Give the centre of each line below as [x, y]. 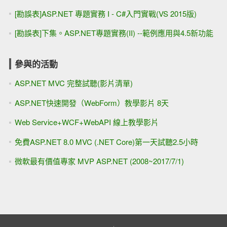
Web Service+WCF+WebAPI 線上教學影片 [86, 122]
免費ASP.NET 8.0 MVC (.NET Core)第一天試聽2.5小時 [106, 141]
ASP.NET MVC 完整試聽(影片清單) [73, 83]
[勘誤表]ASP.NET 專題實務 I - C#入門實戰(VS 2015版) [105, 13]
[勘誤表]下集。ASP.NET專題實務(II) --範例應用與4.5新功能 [114, 33]
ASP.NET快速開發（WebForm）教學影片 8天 [91, 102]
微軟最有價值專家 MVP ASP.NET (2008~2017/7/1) [99, 161]
